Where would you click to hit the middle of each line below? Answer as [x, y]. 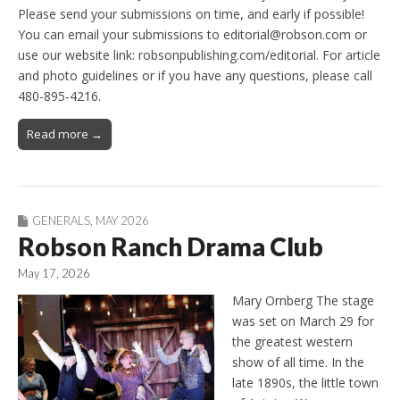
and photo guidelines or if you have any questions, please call [195, 76]
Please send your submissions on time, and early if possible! [191, 14]
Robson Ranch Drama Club [171, 247]
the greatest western [292, 342]
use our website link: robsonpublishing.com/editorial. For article [199, 55]
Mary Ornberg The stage [303, 301]
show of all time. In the [298, 362]
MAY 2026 [122, 221]
